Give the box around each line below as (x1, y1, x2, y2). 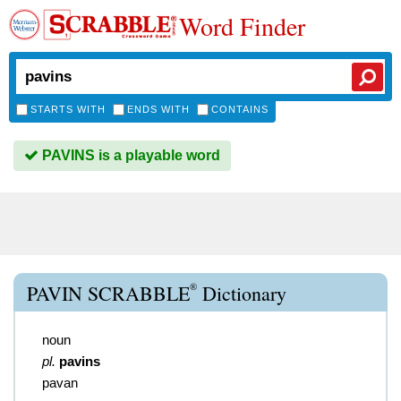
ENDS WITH (127, 104, 190, 115)
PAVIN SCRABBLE (27, 280, 190, 306)
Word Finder (179, 9, 305, 43)
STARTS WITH (30, 104, 106, 115)
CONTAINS (211, 104, 269, 115)
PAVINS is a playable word (38, 148, 220, 163)
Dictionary (197, 280, 286, 306)
